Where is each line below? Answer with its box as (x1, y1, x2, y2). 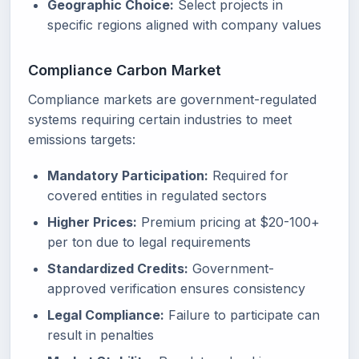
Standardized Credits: (47, 260, 188, 276)
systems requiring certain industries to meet (28, 111, 292, 127)
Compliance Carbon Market (28, 62, 221, 79)
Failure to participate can (164, 307, 320, 323)
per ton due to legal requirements (47, 234, 251, 250)
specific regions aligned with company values (47, 17, 321, 33)
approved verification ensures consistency (47, 280, 305, 296)
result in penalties (47, 327, 154, 343)
